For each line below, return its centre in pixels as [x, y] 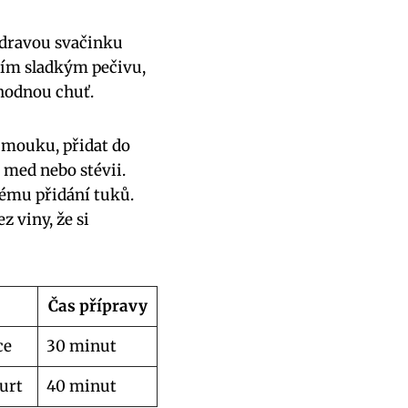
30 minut [81, 347]
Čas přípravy [97, 306]
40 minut [81, 387]
